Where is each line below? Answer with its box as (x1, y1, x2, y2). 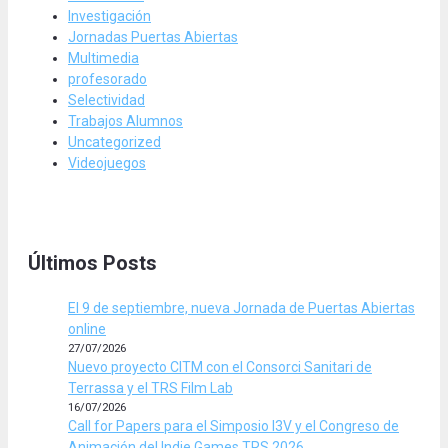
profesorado (68, 70, 147, 87)
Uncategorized (68, 133, 161, 150)
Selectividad (68, 91, 145, 108)
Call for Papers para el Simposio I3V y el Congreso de (68, 417, 399, 434)
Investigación (68, 7, 151, 24)
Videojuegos (68, 154, 146, 171)
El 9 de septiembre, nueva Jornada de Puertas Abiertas (68, 299, 415, 316)
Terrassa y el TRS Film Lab (68, 379, 233, 396)
